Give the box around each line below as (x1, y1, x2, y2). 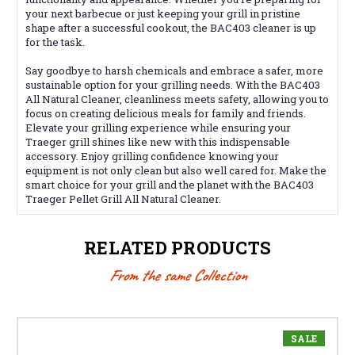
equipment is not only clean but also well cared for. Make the (25, 162, 326, 177)
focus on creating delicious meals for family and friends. (25, 105, 306, 120)
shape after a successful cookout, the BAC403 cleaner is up (25, 20, 316, 35)
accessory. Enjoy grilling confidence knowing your (25, 148, 279, 163)
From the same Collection (109, 265, 246, 285)
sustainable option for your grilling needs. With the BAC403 (25, 77, 320, 92)
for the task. (25, 34, 85, 49)
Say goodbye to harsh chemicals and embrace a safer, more (25, 63, 323, 78)
